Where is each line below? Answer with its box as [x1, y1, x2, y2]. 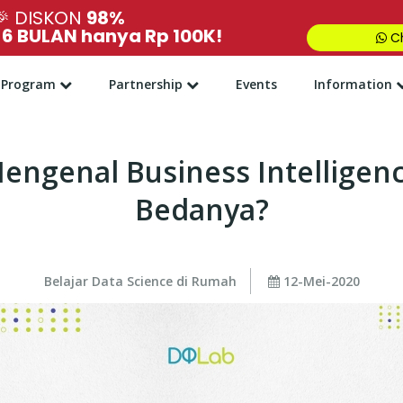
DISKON [10, 5, 87, 31]
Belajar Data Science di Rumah [43, 273, 237, 290]
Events [235, 76, 277, 93]
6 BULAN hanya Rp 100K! [2, 23, 223, 49]
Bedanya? [134, 190, 269, 228]
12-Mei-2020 [279, 273, 360, 290]
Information [313, 76, 392, 93]
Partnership [108, 76, 183, 93]
